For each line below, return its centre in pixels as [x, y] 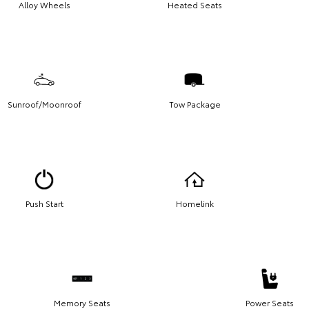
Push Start [44, 203]
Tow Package [195, 103]
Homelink [195, 203]
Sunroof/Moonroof [44, 103]
